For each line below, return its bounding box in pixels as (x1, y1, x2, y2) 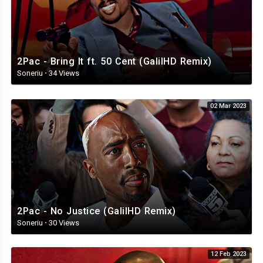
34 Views (47, 68, 79, 77)
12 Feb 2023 (211, 250, 247, 258)
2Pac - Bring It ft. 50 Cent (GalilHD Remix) (17, 55, 212, 67)
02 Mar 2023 (210, 102, 247, 110)
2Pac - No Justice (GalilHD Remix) (17, 205, 176, 217)
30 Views (47, 218, 79, 228)
